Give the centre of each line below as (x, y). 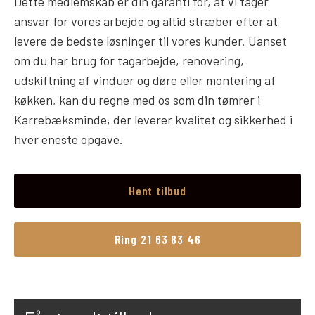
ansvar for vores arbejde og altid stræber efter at (146, 21)
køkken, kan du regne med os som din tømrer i (137, 100)
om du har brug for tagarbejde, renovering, (129, 61)
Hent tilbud (157, 190)
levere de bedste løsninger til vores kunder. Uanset (150, 41)
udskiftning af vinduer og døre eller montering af (145, 81)
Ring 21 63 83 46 (157, 239)
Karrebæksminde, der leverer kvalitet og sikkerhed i (153, 120)
